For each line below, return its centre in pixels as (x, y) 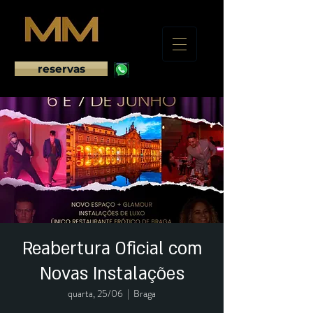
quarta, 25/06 (95, 293)
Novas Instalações (112, 274)
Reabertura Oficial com (112, 249)
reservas (61, 69)
